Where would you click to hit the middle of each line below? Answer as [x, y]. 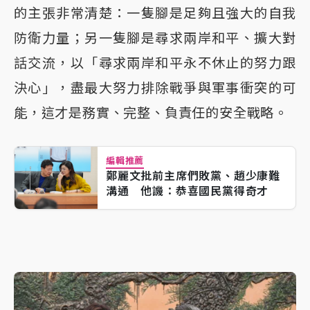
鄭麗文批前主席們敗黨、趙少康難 [193, 175]
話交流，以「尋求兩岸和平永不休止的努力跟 [155, 63]
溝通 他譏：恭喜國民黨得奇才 [188, 191]
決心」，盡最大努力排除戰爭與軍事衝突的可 [155, 88]
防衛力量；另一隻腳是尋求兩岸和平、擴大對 [155, 38]
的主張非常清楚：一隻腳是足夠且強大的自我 [155, 13]
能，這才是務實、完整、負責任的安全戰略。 [151, 112]
